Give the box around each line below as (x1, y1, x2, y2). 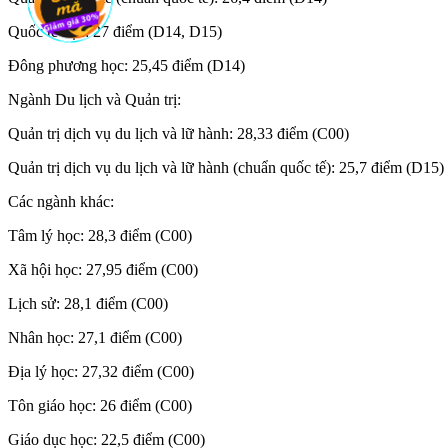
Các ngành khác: (8, 192, 114, 210)
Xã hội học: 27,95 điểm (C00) (8, 260, 198, 278)
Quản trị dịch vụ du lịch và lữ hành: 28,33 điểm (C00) (8, 124, 349, 142)
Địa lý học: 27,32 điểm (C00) (8, 362, 194, 380)
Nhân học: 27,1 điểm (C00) (8, 328, 182, 346)
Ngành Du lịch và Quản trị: (8, 90, 181, 108)
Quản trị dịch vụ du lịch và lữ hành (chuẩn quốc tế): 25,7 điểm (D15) (8, 158, 444, 176)
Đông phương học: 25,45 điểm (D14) (8, 56, 245, 74)
